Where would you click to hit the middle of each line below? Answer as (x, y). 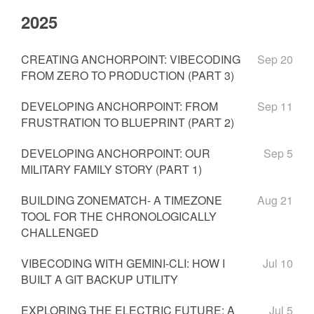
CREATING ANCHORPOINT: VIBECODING (131, 59)
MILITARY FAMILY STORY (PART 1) (111, 169)
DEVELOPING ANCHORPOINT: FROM (120, 106)
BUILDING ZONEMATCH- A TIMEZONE (122, 200)
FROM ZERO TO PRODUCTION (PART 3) (128, 75)
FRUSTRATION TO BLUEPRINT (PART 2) (128, 122)
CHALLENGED (60, 232)
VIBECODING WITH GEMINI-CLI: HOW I (123, 263)
